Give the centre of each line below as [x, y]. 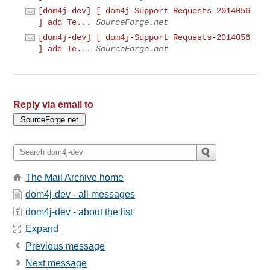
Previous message [65, 246]
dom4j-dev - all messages [80, 195]
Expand [42, 229]
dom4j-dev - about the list [79, 212]
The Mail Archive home [75, 178]
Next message [56, 263]
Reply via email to [54, 104]
